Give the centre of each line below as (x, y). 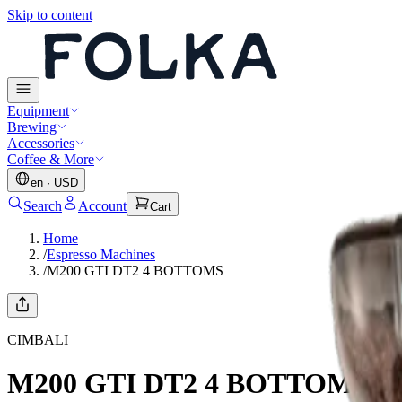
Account (102, 206)
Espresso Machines (101, 254)
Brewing (32, 127)
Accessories (41, 143)
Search (43, 206)
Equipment (38, 111)
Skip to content (50, 15)
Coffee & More (51, 159)
